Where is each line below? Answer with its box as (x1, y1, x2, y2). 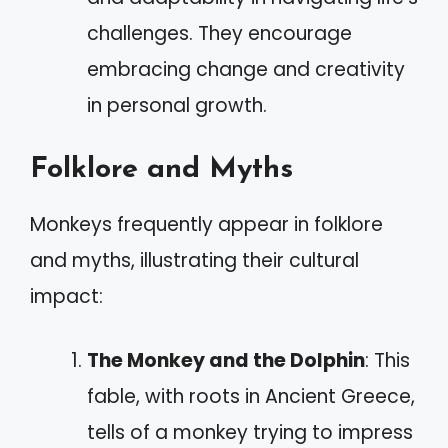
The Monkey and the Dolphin (87, 347, 365, 374)
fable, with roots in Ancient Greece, (87, 383, 415, 410)
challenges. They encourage (87, 20, 352, 47)
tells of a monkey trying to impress (87, 419, 413, 446)
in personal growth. (87, 92, 267, 119)
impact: (30, 282, 103, 310)
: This (365, 347, 410, 374)
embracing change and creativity (87, 56, 405, 83)
